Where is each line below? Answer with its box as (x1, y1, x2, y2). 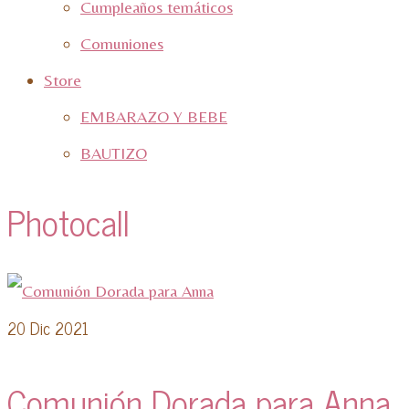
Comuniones (80, 34, 163, 53)
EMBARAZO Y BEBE (80, 107, 227, 126)
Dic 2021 (26, 313, 89, 341)
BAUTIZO (80, 143, 147, 163)
